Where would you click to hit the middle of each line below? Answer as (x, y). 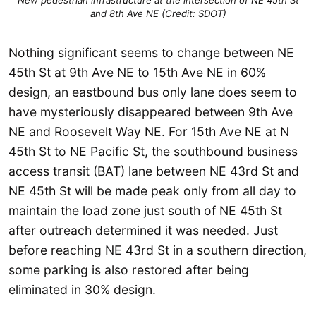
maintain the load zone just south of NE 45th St (145, 210)
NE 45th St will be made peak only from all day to (152, 190)
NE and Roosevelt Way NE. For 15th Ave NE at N (149, 131)
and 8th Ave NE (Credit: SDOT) (158, 14)
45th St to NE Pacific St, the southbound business (153, 151)
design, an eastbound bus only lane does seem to (153, 92)
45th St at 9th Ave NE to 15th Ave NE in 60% (137, 72)
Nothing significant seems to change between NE (151, 52)
